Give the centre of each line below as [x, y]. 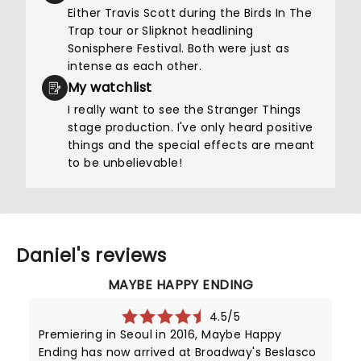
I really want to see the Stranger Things [185, 110]
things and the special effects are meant [191, 145]
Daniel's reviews [91, 255]
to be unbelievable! [125, 163]
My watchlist [110, 87]
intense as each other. [135, 66]
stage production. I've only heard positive [191, 127]
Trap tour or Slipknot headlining [161, 31]
